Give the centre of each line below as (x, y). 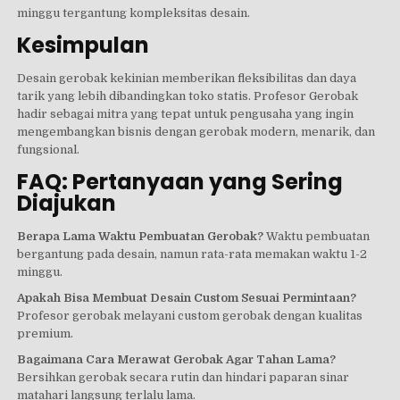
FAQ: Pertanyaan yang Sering (180, 182)
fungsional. (49, 149)
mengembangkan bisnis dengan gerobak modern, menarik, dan (196, 131)
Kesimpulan (83, 46)
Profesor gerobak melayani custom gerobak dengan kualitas (190, 315)
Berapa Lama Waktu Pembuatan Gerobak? (141, 236)
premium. (46, 333)
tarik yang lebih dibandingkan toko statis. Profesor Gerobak (188, 96)
